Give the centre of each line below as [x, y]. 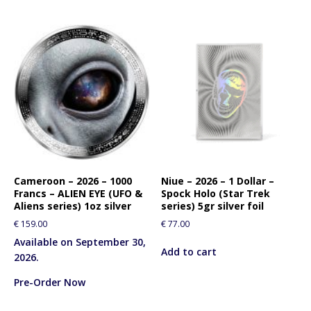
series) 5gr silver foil [213, 205]
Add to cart [189, 251]
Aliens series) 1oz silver [73, 205]
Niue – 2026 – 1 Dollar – [218, 180]
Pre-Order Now [50, 282]
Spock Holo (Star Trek [216, 193]
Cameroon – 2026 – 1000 [73, 180]
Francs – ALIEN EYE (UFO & [78, 193]
